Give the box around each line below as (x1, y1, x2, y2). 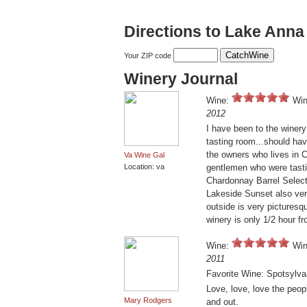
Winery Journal (124, 70, 238, 88)
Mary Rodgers (124, 296, 172, 305)
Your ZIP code (124, 51, 173, 60)
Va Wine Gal (124, 151, 164, 160)
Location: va (124, 162, 164, 171)
